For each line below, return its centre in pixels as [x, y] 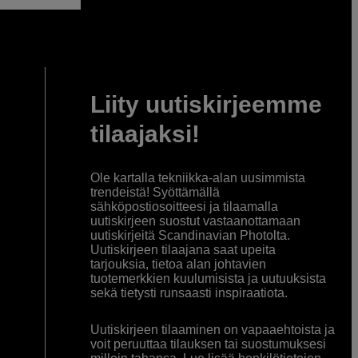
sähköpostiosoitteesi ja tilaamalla [184, 207]
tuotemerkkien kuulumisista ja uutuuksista [208, 279]
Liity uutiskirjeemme [206, 105]
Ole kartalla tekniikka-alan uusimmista [197, 178]
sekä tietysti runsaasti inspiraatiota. [189, 293]
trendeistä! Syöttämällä [155, 193]
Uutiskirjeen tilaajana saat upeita [183, 250]
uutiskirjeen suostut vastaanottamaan [195, 221]
